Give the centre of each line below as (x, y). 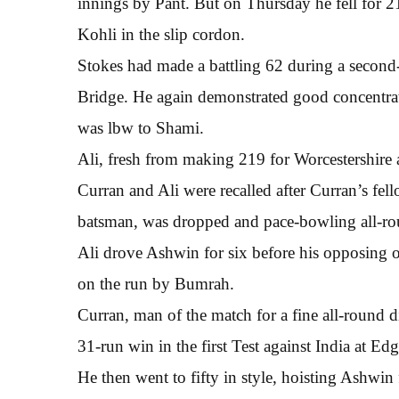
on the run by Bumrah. (156, 283)
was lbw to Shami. (141, 127)
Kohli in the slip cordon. (161, 34)
